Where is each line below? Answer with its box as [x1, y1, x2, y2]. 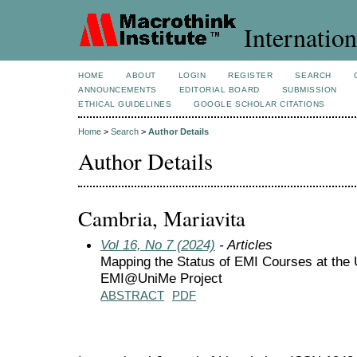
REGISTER [228, 71, 273, 80]
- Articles [215, 236, 273, 253]
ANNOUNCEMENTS [78, 85, 157, 94]
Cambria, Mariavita [78, 203, 245, 233]
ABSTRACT [100, 288, 164, 302]
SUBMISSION [281, 85, 337, 94]
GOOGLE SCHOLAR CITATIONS [194, 100, 325, 108]
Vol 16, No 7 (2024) [100, 236, 215, 253]
